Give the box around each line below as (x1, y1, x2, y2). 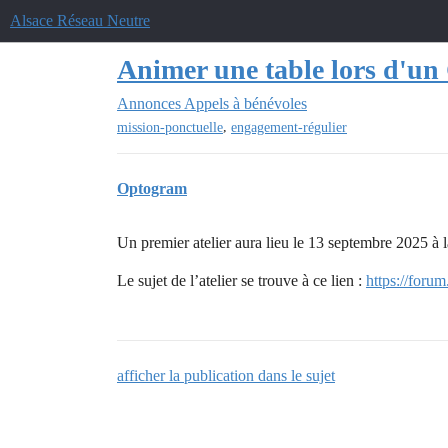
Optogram (117, 180, 187, 198)
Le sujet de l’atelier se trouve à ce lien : (117, 272, 366, 290)
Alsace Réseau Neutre (10, 12, 150, 29)
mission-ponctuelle (117, 120, 223, 136)
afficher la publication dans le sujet (117, 367, 335, 385)
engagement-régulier (231, 120, 347, 136)
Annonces (117, 95, 181, 112)
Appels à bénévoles (184, 95, 307, 112)
